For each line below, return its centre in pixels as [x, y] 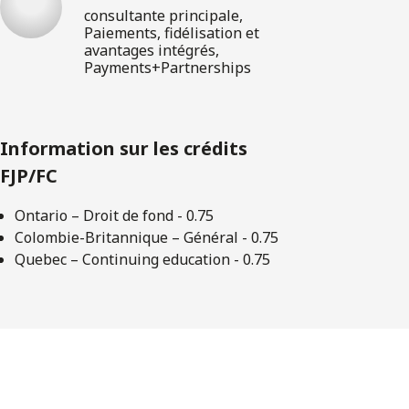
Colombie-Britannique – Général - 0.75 [147, 237]
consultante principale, [163, 15]
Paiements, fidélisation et [172, 32]
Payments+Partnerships [168, 67]
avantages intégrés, [152, 50]
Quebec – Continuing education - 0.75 [142, 259]
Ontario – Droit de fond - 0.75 [114, 215]
